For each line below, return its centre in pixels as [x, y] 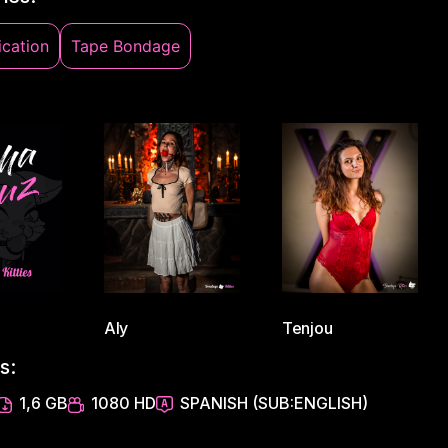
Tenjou [307, 327]
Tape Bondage [125, 46]
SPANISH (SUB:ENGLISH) [273, 402]
